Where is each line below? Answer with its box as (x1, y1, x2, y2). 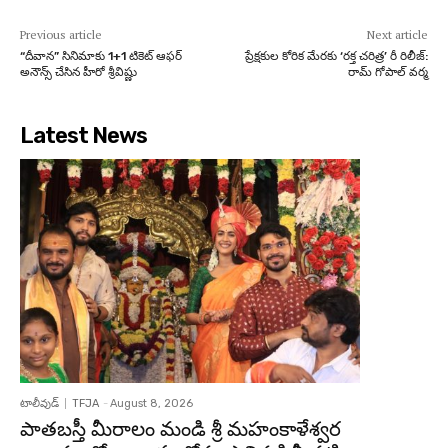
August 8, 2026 (110, 397, 193, 411)
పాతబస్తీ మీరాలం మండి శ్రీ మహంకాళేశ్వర (20, 417, 341, 442)
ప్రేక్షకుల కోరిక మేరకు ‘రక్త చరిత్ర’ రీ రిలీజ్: (244, 48, 428, 63)
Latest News (20, 121, 147, 149)
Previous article (20, 26, 102, 42)
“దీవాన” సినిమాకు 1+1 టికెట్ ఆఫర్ (20, 48, 182, 63)
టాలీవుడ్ (20, 397, 59, 411)
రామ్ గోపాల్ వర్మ (347, 64, 428, 79)
